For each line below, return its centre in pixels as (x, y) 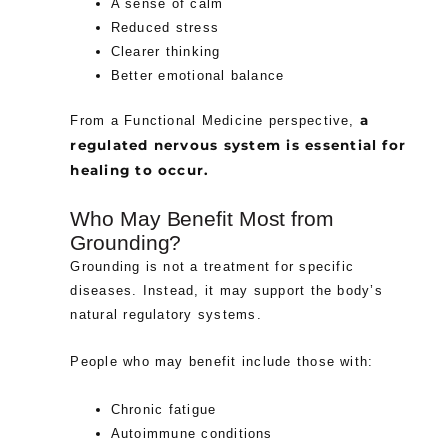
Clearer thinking (165, 51)
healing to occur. (140, 170)
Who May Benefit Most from (202, 218)
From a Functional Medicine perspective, (215, 121)
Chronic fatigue (163, 409)
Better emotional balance (197, 75)
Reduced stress (165, 27)
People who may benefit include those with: (222, 362)
